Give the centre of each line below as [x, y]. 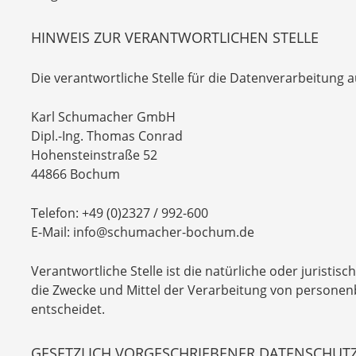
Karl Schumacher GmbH [103, 117]
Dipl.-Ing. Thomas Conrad [107, 136]
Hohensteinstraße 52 [94, 155]
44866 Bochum [75, 174]
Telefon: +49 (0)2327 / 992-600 [120, 213]
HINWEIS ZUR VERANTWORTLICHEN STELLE [175, 37]
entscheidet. [68, 309]
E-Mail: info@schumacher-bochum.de [143, 232]
